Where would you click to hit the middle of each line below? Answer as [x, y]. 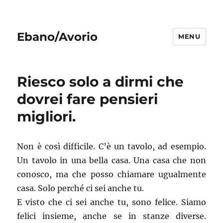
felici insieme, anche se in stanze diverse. [111, 216]
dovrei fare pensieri [88, 99]
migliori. [47, 116]
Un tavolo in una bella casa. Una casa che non [111, 160]
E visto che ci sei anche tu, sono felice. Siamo [111, 202]
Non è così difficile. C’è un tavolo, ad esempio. [111, 146]
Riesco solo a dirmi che [101, 82]
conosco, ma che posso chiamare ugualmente [111, 174]
